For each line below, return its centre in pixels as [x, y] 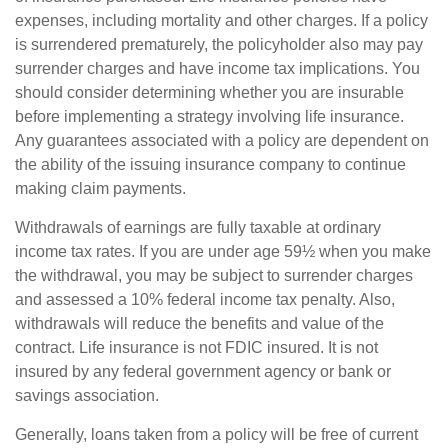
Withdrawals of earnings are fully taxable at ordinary [198, 227]
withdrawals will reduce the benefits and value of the [199, 323]
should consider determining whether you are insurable [209, 92]
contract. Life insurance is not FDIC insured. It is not [196, 347]
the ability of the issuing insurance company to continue [210, 164]
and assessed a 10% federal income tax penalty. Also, [205, 299]
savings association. [87, 395]
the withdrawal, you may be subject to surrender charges [214, 275]
